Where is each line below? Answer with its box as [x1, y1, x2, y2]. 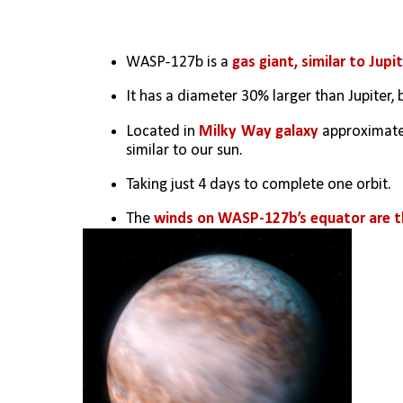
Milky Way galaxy [199, 122, 318, 140]
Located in [126, 122, 200, 140]
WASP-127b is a [126, 53, 232, 71]
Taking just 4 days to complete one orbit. [126, 175, 391, 193]
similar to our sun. [126, 141, 243, 159]
